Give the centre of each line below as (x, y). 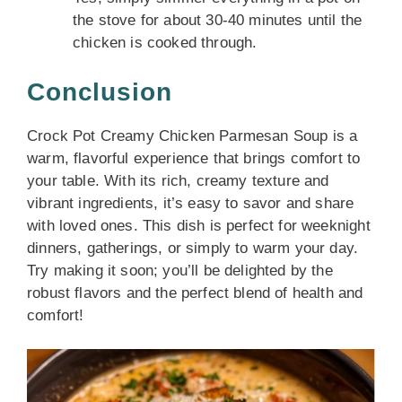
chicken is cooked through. (165, 43)
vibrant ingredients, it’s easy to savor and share (191, 203)
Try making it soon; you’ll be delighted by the (180, 270)
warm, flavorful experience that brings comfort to (194, 158)
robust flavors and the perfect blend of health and (195, 293)
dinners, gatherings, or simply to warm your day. (193, 248)
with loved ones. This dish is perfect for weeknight (199, 225)
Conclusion (100, 92)
